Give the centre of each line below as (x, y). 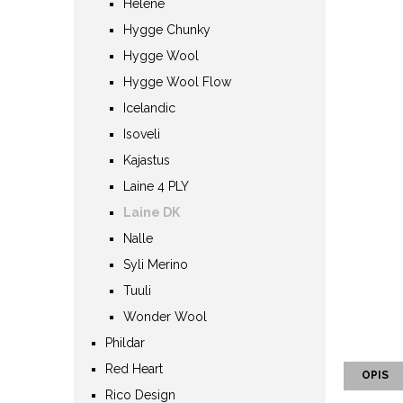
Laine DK (152, 212)
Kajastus (147, 160)
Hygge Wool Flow (177, 81)
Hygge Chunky (167, 29)
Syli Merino (156, 264)
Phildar (125, 342)
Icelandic (149, 107)
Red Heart (134, 368)
